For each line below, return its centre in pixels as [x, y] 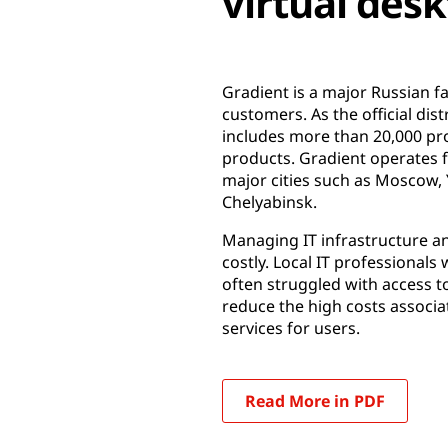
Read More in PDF [315, 401]
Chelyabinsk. [269, 202]
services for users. [291, 328]
